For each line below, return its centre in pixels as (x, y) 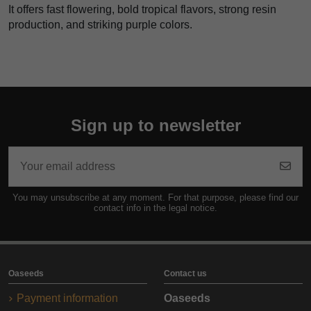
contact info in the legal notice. (155, 208)
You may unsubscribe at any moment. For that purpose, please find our (155, 198)
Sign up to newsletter (155, 126)
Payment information (67, 298)
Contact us (185, 274)
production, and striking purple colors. (100, 25)
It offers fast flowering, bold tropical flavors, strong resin (142, 10)
